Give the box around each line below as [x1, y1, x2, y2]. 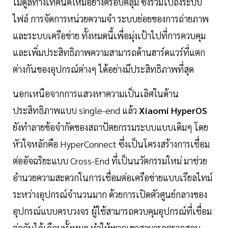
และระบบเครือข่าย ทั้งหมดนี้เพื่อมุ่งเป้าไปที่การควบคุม [13, 30, 206, 42]
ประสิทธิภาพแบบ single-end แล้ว [13, 104, 139, 117]
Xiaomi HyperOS [139, 104, 207, 117]
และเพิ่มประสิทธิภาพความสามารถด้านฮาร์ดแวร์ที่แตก [13, 46, 205, 59]
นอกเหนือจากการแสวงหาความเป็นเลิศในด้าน [13, 88, 179, 100]
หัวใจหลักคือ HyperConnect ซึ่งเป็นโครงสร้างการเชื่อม [13, 138, 210, 150]
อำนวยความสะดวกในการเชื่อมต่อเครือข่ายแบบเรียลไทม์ [13, 172, 212, 184]
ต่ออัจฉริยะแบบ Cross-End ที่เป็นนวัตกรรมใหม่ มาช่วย [13, 155, 207, 167]
